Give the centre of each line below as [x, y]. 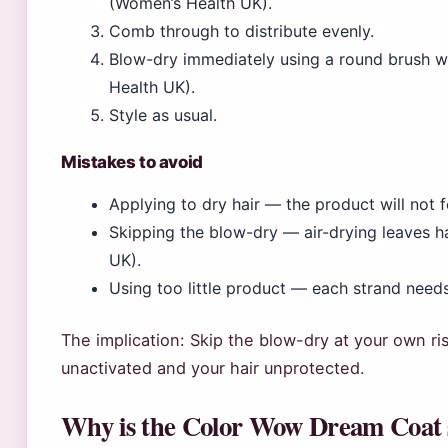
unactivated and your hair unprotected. [213, 368]
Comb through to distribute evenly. [241, 31]
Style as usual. [163, 115]
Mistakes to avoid [132, 162]
